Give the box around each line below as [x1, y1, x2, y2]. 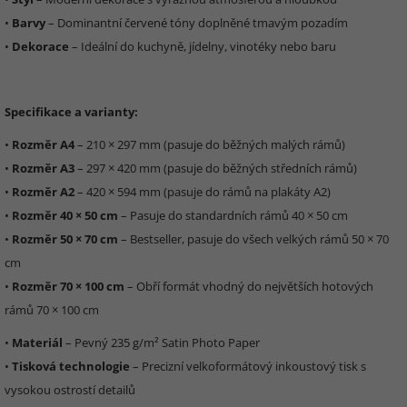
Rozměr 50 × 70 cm [12, 231, 118, 247]
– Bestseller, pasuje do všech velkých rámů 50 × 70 [118, 231, 389, 247]
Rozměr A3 [12, 160, 74, 176]
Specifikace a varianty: [5, 104, 138, 120]
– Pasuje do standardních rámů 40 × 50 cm [118, 207, 348, 223]
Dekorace [12, 38, 69, 55]
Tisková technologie [12, 358, 130, 374]
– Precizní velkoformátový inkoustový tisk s [130, 358, 366, 374]
